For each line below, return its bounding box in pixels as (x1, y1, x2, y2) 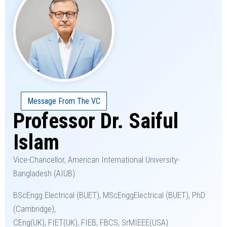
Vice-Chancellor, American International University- (13, 155, 179, 165)
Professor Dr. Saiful (13, 108, 178, 134)
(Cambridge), (13, 204, 56, 214)
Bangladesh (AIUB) (13, 168, 75, 179)
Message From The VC (27, 96, 100, 106)
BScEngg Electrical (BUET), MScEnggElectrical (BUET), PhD (13, 190, 205, 201)
